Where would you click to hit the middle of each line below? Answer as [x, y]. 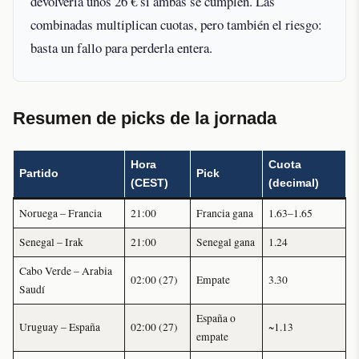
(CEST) [149, 184]
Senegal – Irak [51, 242]
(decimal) [293, 184]
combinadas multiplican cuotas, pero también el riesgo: [176, 24]
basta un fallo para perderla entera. [121, 47]
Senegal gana [225, 242]
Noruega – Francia [60, 214]
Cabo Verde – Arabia [65, 271]
